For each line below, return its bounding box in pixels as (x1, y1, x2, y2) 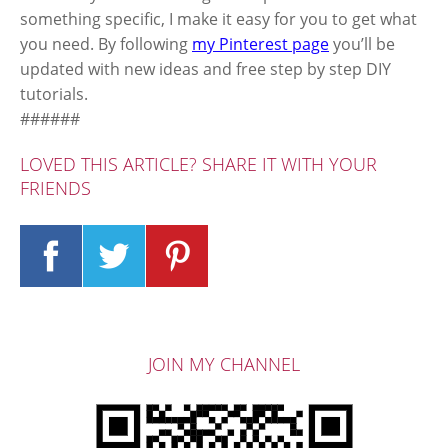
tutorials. (20, 82, 88, 105)
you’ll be (329, 32, 395, 55)
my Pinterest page (192, 32, 329, 55)
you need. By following (20, 32, 192, 55)
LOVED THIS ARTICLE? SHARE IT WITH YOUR (20, 151, 377, 176)
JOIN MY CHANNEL (148, 351, 300, 376)
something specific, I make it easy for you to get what (20, 7, 417, 30)
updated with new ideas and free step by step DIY (20, 57, 391, 80)
